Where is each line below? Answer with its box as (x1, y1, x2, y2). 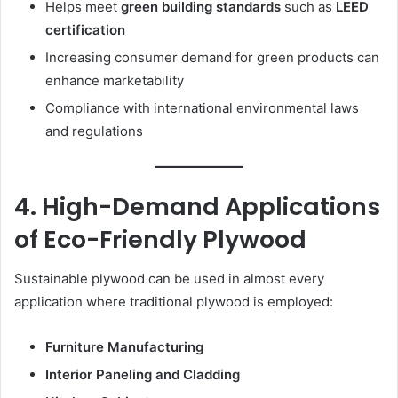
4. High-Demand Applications (14, 189, 380, 223)
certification (45, 21, 125, 39)
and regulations (45, 123, 143, 140)
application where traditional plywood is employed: (14, 293, 333, 311)
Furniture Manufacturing (45, 338, 203, 356)
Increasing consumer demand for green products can (45, 49, 379, 67)
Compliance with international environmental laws (45, 99, 359, 117)
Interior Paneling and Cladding (45, 366, 240, 384)
